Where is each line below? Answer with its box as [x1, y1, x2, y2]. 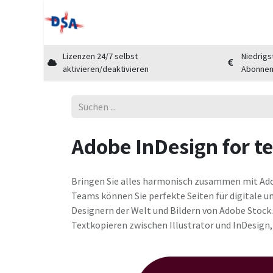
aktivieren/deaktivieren [63, 63, 149, 74]
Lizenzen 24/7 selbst [63, 51, 138, 62]
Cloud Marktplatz [170, 16, 244, 29]
